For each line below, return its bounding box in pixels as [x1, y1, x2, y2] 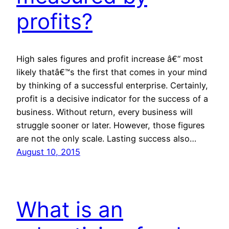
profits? [16, 8, 93, 35]
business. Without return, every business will [16, 106, 193, 117]
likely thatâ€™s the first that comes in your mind [16, 66, 207, 77]
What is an [16, 196, 123, 222]
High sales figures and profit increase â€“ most [16, 53, 203, 64]
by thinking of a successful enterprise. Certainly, [16, 80, 208, 90]
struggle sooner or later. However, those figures [16, 120, 205, 130]
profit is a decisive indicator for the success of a [16, 93, 208, 104]
